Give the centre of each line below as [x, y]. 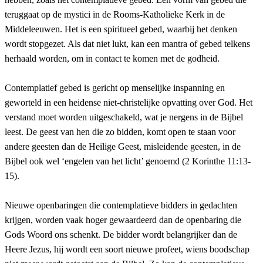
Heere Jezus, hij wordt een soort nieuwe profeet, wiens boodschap [127, 249]
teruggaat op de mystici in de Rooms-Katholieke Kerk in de [115, 15]
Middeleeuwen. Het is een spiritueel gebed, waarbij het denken [121, 29]
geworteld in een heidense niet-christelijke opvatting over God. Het [129, 103]
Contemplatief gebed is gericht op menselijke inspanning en [115, 88]
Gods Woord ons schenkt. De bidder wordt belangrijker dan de [121, 235]
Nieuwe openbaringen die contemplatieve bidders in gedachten [121, 205]
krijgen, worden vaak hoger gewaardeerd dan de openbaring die [123, 220]
